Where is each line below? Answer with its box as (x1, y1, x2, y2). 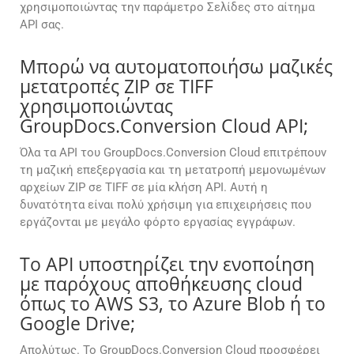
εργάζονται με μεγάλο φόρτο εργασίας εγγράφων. (20, 215, 296, 230)
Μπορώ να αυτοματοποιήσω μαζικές (20, 54, 333, 80)
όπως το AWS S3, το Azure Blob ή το (20, 291, 326, 317)
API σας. (20, 17, 64, 32)
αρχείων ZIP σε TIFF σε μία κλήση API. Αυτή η (20, 180, 268, 195)
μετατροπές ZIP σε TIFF (20, 73, 213, 100)
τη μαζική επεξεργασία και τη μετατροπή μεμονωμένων (20, 163, 326, 178)
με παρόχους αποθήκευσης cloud (20, 271, 303, 297)
